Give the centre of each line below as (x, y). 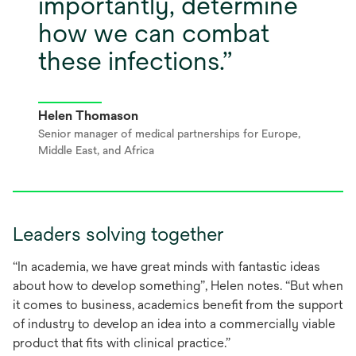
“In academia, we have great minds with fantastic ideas (166, 266)
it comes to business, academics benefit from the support (178, 304)
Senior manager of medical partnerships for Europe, (169, 133)
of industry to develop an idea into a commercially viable (174, 323)
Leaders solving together (118, 233)
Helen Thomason (88, 115)
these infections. (130, 60)
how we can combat (154, 33)
